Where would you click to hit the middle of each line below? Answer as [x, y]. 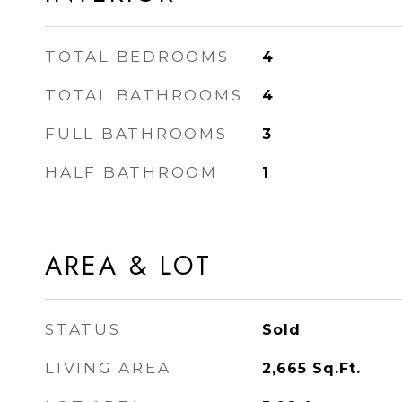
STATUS [83, 329]
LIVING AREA [108, 368]
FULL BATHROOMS [136, 134]
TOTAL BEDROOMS [137, 57]
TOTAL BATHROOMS [144, 95]
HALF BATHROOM [131, 172]
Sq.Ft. [336, 368]
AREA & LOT [128, 266]
